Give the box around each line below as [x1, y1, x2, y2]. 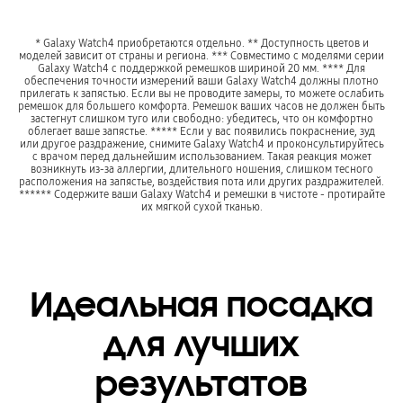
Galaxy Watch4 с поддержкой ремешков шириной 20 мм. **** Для [38, 60, 365, 75]
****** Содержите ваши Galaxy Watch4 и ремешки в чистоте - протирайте [18, 186, 385, 201]
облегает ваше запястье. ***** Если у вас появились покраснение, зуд [28, 123, 375, 138]
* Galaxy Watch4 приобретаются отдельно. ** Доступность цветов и [34, 35, 369, 49]
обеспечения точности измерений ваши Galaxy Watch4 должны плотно [24, 73, 379, 87]
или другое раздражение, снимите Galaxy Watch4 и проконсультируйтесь [19, 136, 384, 150]
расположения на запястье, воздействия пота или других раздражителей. [19, 174, 384, 188]
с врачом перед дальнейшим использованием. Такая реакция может [31, 148, 372, 163]
